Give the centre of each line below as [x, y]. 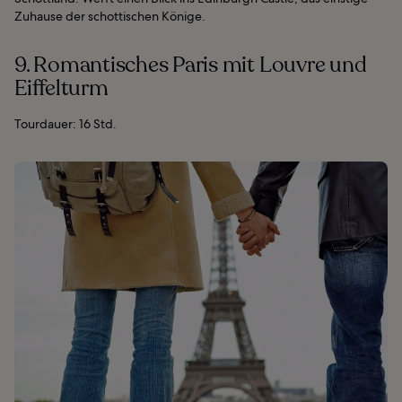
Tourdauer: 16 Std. [66, 123]
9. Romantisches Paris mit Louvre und [191, 65]
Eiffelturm [61, 88]
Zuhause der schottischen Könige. [110, 16]
